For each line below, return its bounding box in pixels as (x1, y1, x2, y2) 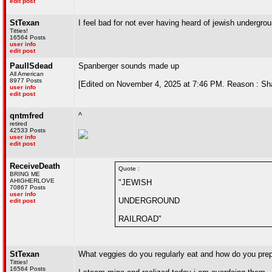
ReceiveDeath (10, 161, 60, 171)
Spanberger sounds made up (78, 61, 179, 70)
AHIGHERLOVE (10, 177, 55, 184)
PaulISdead (10, 61, 53, 70)
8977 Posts (10, 77, 42, 84)
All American (10, 70, 44, 77)
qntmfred (10, 111, 44, 120)
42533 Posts (10, 127, 46, 134)
